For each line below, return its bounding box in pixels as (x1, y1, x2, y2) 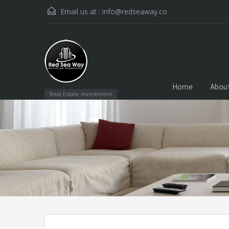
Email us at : (58, 7, 102, 16)
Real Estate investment (50, 90, 112, 98)
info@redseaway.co (102, 7, 167, 16)
